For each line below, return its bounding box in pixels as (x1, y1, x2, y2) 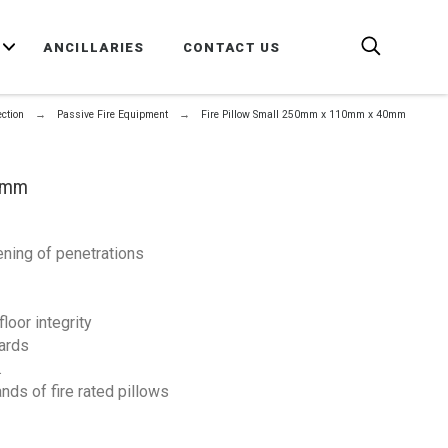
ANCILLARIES (43, 39, 145, 55)
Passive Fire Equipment (57, 108, 169, 121)
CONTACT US (182, 39, 281, 55)
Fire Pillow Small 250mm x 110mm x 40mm (201, 108, 407, 121)
